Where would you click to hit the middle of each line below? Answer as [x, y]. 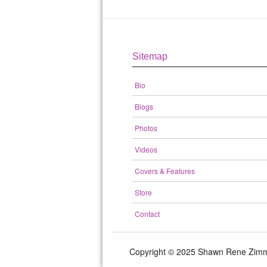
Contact [147, 214]
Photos [146, 128]
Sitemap [150, 56]
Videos [146, 149]
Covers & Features [165, 171]
